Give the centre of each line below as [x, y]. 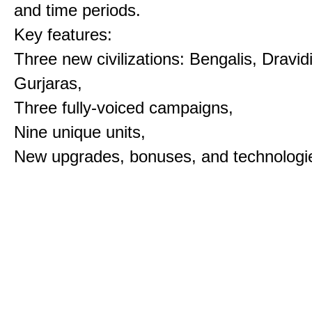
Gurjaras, [48, 83]
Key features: [63, 34]
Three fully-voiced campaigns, [124, 108]
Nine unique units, [80, 132]
